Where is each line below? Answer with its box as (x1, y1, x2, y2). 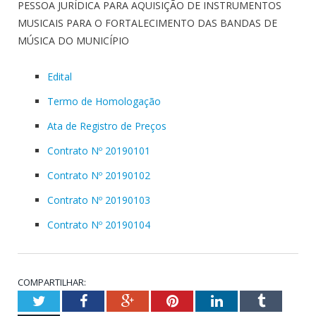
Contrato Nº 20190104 (47, 217, 150, 231)
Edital (47, 69, 72, 83)
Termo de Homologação (47, 94, 161, 108)
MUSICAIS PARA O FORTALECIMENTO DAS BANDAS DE (18, 16, 277, 30)
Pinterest (177, 293, 229, 308)
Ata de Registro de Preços (47, 119, 166, 133)
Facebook (86, 293, 142, 308)
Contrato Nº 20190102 (47, 168, 150, 182)
